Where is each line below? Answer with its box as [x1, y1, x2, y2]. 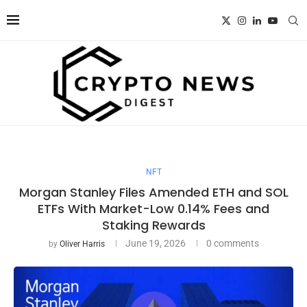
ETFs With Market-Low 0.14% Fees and [38, 199, 269, 217]
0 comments [206, 237, 259, 249]
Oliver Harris [59, 238, 105, 249]
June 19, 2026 [125, 237, 186, 249]
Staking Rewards [101, 216, 206, 234]
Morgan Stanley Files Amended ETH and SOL [19, 183, 288, 201]
